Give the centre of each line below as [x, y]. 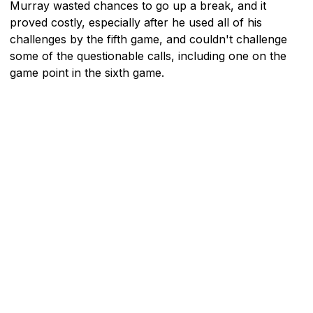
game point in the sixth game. [87, 72]
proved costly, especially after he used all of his [136, 22]
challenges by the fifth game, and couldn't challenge [148, 39]
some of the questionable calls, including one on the [148, 56]
